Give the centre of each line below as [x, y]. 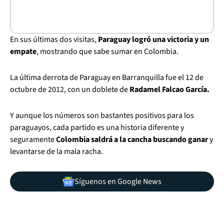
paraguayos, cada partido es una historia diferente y [97, 127]
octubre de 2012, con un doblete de [70, 89]
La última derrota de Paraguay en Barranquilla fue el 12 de [107, 77]
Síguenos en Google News [118, 181]
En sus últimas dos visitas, [54, 39]
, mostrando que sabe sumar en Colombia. [107, 51]
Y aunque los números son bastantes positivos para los [102, 115]
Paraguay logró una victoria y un [153, 39]
